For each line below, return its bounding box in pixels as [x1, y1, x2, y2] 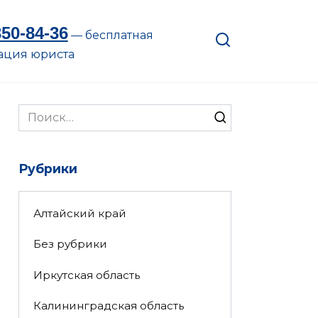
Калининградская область [33, 298, 184, 312]
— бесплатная [67, 28, 153, 42]
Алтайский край [33, 207, 126, 221]
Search [18, 105, 57, 119]
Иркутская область [33, 268, 140, 282]
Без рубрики [33, 237, 107, 251]
